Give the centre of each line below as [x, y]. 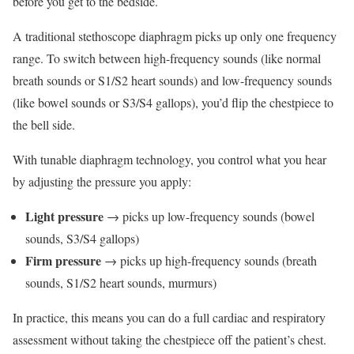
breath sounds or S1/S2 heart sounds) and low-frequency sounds [172, 81]
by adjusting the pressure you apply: [102, 182]
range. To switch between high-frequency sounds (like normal [167, 58]
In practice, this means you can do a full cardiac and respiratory [169, 318]
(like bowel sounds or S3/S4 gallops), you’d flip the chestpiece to [173, 103]
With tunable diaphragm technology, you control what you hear [169, 160]
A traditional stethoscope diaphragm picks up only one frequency [175, 36]
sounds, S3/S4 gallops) [82, 239]
